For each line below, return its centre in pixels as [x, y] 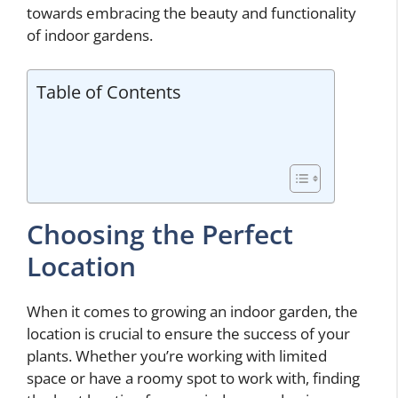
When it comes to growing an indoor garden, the [192, 311]
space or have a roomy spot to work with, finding [193, 378]
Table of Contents [109, 91]
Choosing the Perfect [160, 234]
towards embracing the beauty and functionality [191, 13]
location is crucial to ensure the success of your [188, 333]
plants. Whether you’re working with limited [177, 355]
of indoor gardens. [90, 36]
